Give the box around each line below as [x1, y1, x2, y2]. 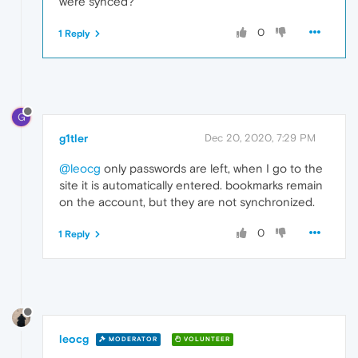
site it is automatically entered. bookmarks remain [59, 177, 323, 192]
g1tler [59, 131, 88, 145]
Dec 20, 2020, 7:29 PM [205, 131, 316, 144]
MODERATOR [106, 336, 157, 344]
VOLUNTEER [181, 336, 230, 344]
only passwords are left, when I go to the [101, 161, 323, 175]
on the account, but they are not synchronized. [59, 194, 315, 209]
